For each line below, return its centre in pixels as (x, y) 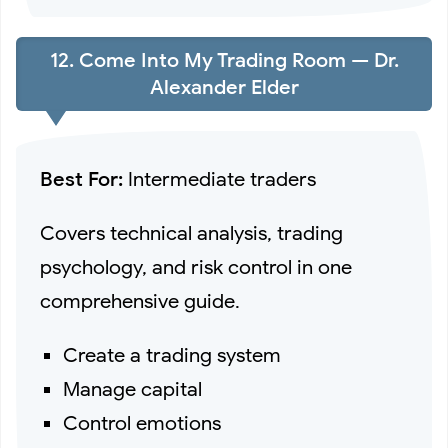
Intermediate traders (219, 179)
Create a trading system (172, 355)
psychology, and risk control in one (196, 267)
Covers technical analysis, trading (191, 233)
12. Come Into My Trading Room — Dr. (224, 60)
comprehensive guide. (140, 301)
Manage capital (133, 389)
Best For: (81, 179)
